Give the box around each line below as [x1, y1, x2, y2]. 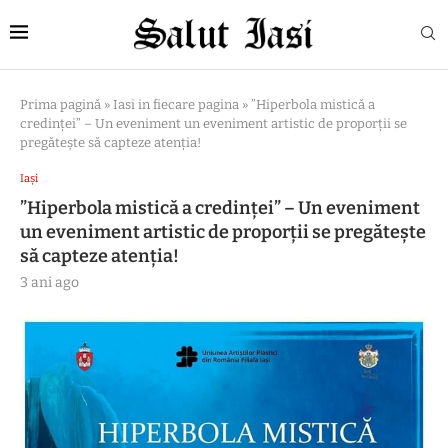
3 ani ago [20, 273, 79, 291]
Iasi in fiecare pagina [113, 96, 239, 112]
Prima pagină [20, 96, 101, 112]
